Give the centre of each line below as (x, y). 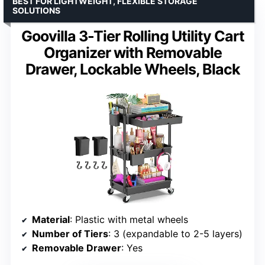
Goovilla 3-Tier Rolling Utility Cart (132, 36)
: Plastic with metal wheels (129, 219)
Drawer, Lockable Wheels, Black (132, 69)
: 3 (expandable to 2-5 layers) (175, 233)
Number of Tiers (70, 233)
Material (51, 219)
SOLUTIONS (36, 10)
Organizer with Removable (132, 52)
